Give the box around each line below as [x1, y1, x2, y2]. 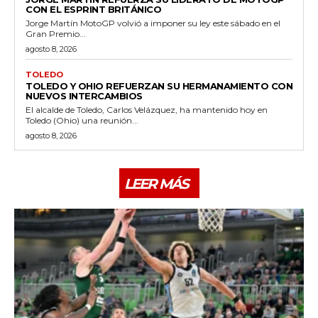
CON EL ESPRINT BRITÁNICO [26, 3, 161, 15]
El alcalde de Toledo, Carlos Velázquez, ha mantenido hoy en [26, 104, 268, 115]
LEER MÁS [124, 175, 188, 192]
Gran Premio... [26, 28, 86, 39]
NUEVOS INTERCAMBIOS [26, 89, 143, 102]
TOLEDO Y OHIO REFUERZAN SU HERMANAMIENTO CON [26, 79, 292, 92]
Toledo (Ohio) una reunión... [26, 114, 138, 126]
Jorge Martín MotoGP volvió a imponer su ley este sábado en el [26, 17, 280, 28]
